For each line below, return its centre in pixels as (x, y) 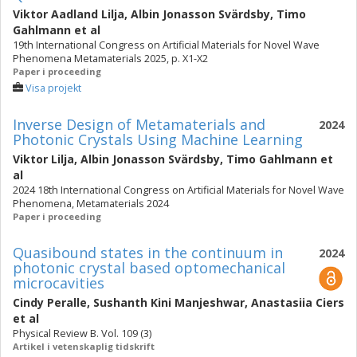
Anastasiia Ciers (298, 302)
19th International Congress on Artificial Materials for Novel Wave (166, 45)
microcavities (59, 283)
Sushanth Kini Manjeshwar (169, 302)
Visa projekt (53, 88)
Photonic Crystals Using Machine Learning (158, 139)
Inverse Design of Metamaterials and (139, 124)
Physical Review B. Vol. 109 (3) (82, 333)
